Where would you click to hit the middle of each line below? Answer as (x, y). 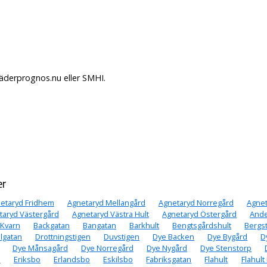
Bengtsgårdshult (202, 226)
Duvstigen (122, 237)
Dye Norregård (107, 248)
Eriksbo (27, 260)
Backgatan (51, 226)
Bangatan (99, 226)
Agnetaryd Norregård (196, 203)
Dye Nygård (167, 248)
